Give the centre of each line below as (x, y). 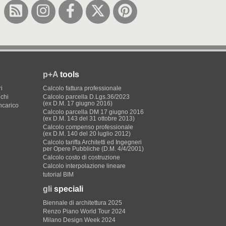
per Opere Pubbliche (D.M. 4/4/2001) (93, 149)
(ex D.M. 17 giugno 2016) (78, 103)
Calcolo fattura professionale (82, 88)
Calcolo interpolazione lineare (84, 166)
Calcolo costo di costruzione (81, 157)
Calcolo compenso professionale (88, 127)
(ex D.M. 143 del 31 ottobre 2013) (89, 119)
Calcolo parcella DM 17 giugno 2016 (93, 112)
